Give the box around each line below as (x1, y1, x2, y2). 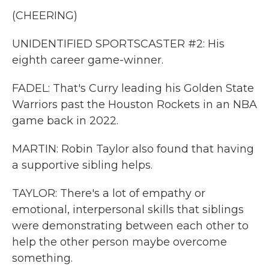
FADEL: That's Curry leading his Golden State (12, 82, 254, 95)
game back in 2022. (12, 114, 118, 127)
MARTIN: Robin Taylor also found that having (12, 142, 254, 156)
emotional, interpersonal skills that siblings (12, 203, 244, 216)
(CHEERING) (12, 9, 77, 22)
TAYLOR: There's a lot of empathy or (12, 187, 205, 200)
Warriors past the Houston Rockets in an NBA (12, 98, 257, 111)
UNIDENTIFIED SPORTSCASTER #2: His (12, 37, 225, 50)
